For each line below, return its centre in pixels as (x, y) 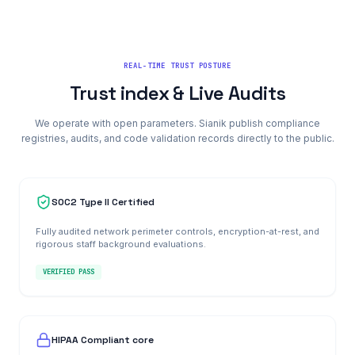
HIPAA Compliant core (103, 340)
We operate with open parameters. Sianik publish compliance (177, 123)
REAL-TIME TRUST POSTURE (177, 66)
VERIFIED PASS (69, 272)
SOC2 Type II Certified (103, 202)
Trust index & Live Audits (177, 93)
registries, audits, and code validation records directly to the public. (177, 138)
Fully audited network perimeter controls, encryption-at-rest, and (177, 231)
